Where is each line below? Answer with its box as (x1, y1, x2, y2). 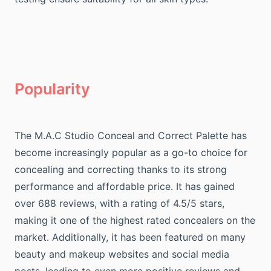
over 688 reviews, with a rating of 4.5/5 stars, (15, 197, 224, 209)
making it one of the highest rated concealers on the (15, 214, 255, 226)
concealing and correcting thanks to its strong (15, 163, 227, 175)
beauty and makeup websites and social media (15, 248, 229, 260)
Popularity (15, 80, 90, 98)
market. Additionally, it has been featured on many (15, 231, 246, 243)
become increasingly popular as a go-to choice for (15, 146, 247, 158)
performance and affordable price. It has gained (15, 180, 235, 192)
